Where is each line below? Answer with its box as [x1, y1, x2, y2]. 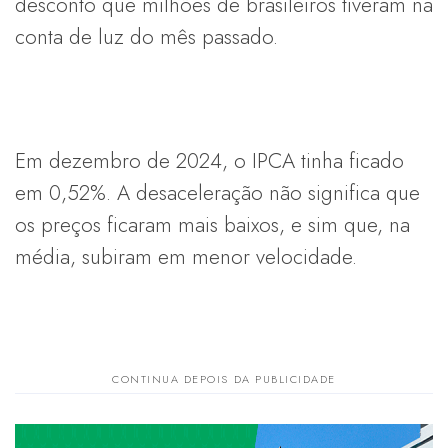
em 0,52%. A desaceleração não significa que [15, 177, 420, 208]
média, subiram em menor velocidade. [15, 241, 357, 272]
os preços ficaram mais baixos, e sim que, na [15, 209, 410, 240]
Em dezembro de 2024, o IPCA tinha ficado [15, 145, 404, 176]
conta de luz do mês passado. [15, 21, 278, 52]
